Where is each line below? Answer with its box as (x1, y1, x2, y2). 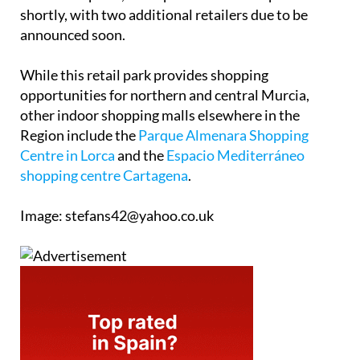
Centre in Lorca (20, 146, 115, 165)
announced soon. (20, 26, 125, 44)
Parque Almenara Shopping (138, 126, 309, 145)
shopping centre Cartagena (20, 166, 188, 185)
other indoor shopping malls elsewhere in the (20, 106, 300, 125)
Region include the (20, 126, 138, 145)
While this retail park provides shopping (20, 66, 268, 84)
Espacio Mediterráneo (166, 146, 305, 165)
